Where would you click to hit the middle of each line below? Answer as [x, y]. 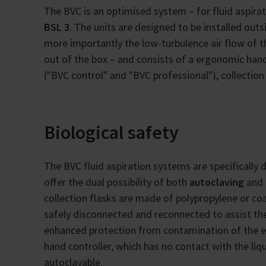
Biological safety [111, 133]
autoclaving [217, 182]
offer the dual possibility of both [117, 182]
